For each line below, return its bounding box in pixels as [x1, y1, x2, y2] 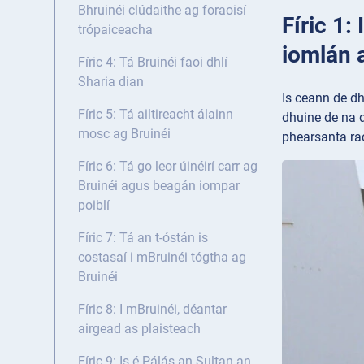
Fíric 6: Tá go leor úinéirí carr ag [78, 158, 258, 175]
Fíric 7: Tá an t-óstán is [78, 230, 208, 246]
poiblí [78, 197, 110, 214]
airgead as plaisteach [78, 321, 201, 337]
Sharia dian [78, 74, 144, 90]
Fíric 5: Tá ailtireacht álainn [78, 106, 233, 123]
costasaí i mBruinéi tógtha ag [78, 249, 246, 266]
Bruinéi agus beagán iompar [78, 178, 240, 194]
